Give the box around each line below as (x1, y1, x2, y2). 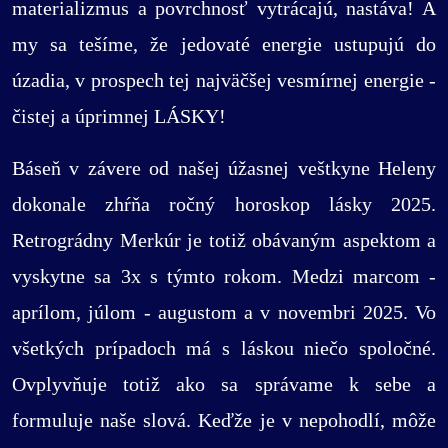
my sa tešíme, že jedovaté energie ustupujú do (12, 32, 436, 55)
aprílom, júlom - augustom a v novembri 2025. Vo (12, 300, 436, 323)
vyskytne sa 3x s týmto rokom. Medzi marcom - (12, 264, 436, 287)
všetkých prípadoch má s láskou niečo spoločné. (12, 336, 436, 359)
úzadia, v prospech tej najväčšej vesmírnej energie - (12, 68, 436, 91)
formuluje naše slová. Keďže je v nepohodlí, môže (12, 408, 436, 431)
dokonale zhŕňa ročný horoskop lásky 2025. (12, 192, 436, 215)
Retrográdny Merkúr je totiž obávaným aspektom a (12, 228, 436, 251)
